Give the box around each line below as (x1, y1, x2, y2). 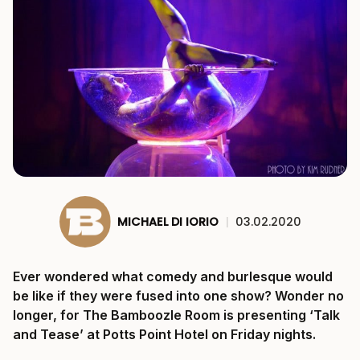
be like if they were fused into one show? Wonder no (13, 288, 344, 304)
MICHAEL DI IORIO (117, 213, 219, 230)
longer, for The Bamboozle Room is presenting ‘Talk (13, 307, 340, 323)
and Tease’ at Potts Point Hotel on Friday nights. (13, 326, 316, 342)
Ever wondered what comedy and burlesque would (13, 268, 333, 284)
